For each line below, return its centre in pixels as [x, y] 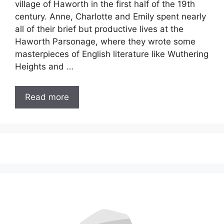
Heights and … [44, 67]
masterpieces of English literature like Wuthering [112, 54]
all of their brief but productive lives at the [99, 29]
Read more [47, 97]
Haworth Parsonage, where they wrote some [105, 42]
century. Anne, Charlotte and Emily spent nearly [110, 17]
